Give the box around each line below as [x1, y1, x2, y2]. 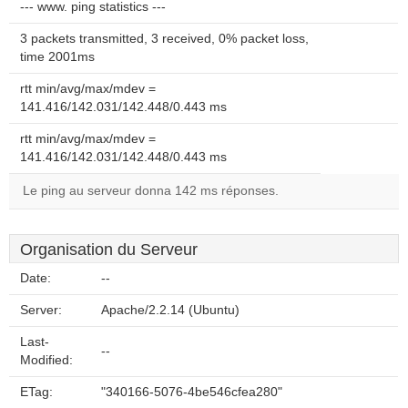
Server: [20, 303, 62, 317]
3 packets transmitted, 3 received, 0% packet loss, [20, 32, 309, 46]
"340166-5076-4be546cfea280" [101, 385, 282, 399]
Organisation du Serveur [20, 240, 198, 259]
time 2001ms [20, 50, 95, 64]
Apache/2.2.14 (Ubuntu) [101, 303, 240, 317]
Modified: [20, 353, 73, 367]
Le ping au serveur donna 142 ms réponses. [23, 184, 279, 198]
